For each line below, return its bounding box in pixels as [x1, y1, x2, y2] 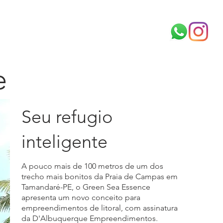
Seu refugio [21, 106, 112, 127]
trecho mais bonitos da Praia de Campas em [21, 172, 178, 181]
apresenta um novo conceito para [21, 193, 140, 202]
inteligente [21, 131, 108, 152]
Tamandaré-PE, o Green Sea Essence [21, 182, 150, 192]
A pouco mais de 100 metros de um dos [21, 161, 163, 171]
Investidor [94, 23, 126, 32]
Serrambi [48, 23, 79, 32]
